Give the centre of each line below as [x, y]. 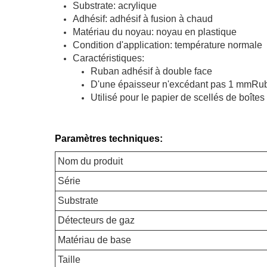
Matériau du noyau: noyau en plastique [155, 32]
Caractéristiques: [108, 58]
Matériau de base [94, 240]
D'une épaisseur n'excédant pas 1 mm [171, 84]
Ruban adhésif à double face [151, 71]
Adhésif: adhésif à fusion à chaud [143, 19]
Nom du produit [90, 161]
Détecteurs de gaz [96, 220]
